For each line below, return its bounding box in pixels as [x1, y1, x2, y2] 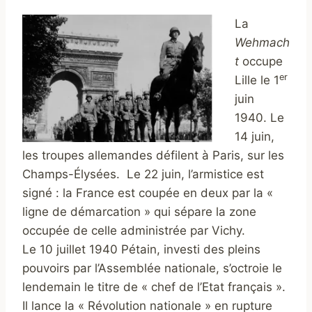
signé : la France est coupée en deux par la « [22, 186, 273, 201]
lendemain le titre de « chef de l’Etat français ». [22, 280, 286, 295]
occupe [239, 54, 283, 69]
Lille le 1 [235, 73, 279, 88]
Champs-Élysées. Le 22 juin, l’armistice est [22, 167, 264, 182]
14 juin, [235, 130, 274, 144]
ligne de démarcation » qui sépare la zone [22, 205, 256, 219]
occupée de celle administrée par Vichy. [22, 224, 245, 238]
